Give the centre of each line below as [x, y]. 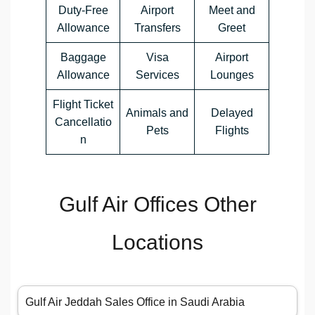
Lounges [232, 75]
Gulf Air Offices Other [157, 205]
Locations [157, 243]
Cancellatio [83, 122]
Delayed [232, 113]
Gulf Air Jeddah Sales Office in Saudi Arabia [135, 302]
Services [157, 75]
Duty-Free [83, 11]
